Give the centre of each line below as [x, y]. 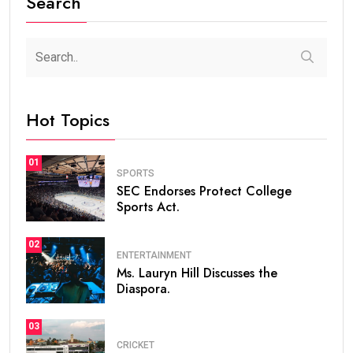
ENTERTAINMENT [154, 256]
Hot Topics [68, 119]
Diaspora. [143, 289]
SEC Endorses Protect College [204, 191]
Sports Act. [148, 207]
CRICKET [136, 346]
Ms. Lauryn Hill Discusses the [197, 273]
